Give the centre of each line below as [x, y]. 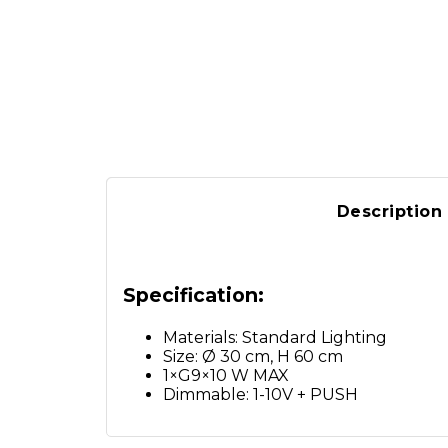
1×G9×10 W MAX [225, 376]
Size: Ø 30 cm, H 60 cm [252, 357]
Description [389, 212]
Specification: [193, 294]
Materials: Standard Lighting [274, 338]
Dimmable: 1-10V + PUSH [260, 395]
